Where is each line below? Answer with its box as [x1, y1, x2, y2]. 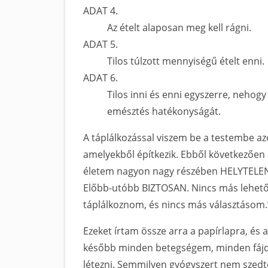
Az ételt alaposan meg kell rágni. [107, 21, 251, 34]
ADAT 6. [83, 71, 118, 84]
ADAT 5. [83, 38, 118, 51]
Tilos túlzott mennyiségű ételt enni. [107, 54, 264, 68]
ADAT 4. [83, 4, 118, 17]
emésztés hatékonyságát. [107, 105, 221, 118]
